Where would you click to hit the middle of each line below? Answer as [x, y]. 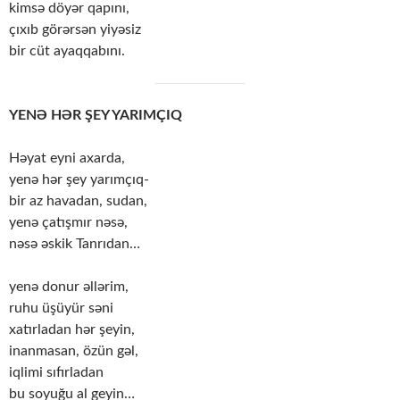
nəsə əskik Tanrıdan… [75, 244]
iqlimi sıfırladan [56, 373]
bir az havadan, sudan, [78, 201]
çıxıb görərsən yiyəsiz [75, 30]
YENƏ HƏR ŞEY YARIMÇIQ [96, 116]
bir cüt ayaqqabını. [67, 51]
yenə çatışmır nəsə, [68, 223]
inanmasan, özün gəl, [74, 351]
